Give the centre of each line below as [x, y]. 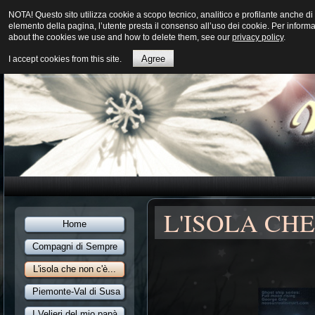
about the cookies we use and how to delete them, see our [120, 37]
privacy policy [258, 37]
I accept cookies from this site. [65, 59]
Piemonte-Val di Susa [76, 291]
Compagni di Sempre [75, 246]
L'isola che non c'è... [75, 269]
